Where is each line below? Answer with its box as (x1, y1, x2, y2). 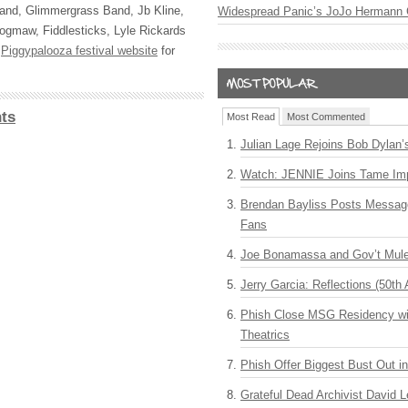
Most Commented (287, 111, 365, 122)
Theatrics (240, 328, 290, 342)
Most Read (227, 111, 275, 122)
